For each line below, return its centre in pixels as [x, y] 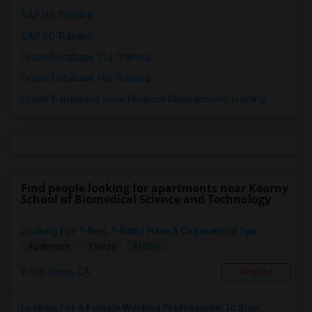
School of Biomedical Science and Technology [146, 200]
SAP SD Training [57, 37]
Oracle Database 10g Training [86, 78]
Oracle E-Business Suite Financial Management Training [143, 99]
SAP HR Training [57, 16]
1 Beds [102, 247]
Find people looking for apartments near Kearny [155, 188]
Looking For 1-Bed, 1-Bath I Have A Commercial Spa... [143, 232]
